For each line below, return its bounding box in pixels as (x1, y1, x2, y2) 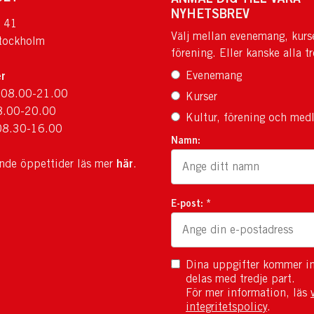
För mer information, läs (186, 286, 310, 299)
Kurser (186, 90, 217, 103)
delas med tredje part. (186, 272, 295, 285)
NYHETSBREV (171, 6, 250, 21)
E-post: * (171, 197, 211, 209)
